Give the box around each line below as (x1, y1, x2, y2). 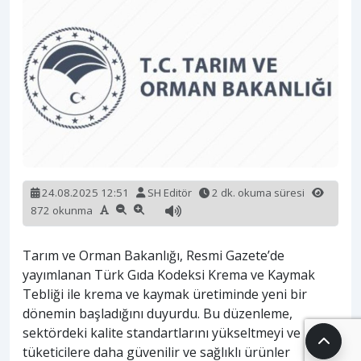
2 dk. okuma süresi (210, 185, 312, 200)
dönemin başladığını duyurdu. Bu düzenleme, (23, 304, 293, 322)
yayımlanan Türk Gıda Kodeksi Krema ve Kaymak (23, 265, 315, 284)
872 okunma (31, 202, 100, 218)
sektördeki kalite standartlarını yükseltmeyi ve (23, 323, 301, 342)
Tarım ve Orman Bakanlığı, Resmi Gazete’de (23, 246, 284, 264)
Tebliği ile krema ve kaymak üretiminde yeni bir (23, 284, 307, 303)
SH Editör (145, 185, 194, 200)
